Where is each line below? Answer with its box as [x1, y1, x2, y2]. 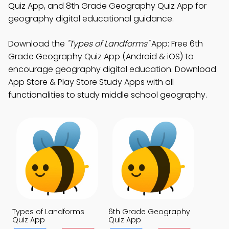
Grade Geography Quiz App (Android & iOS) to [8, 51, 194, 62]
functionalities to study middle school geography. [8, 89, 207, 101]
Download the [8, 38, 67, 50]
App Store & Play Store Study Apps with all [8, 76, 174, 88]
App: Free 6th [149, 38, 203, 50]
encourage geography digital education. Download [8, 63, 216, 75]
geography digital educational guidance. [8, 13, 174, 25]
